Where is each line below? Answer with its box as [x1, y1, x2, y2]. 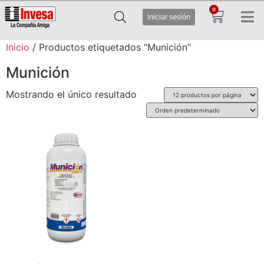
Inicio [6, 41, 29, 53]
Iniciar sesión [147, 12, 191, 21]
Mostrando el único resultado [6, 88, 137, 100]
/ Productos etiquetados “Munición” [29, 41, 191, 53]
